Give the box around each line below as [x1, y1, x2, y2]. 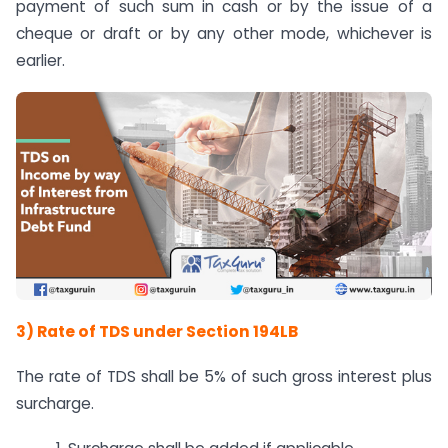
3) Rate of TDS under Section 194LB [16, 321, 298, 343]
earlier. [16, 50, 65, 72]
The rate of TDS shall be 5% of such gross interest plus [16, 365, 432, 387]
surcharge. [16, 392, 94, 414]
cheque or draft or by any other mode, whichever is [16, 23, 432, 45]
